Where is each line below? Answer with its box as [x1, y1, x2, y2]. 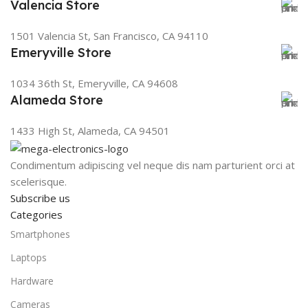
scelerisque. [10, 174, 67, 188]
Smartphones [10, 227, 70, 241]
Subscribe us [10, 190, 70, 205]
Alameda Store [10, 91, 103, 108]
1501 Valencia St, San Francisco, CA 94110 [10, 28, 208, 43]
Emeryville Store [10, 44, 111, 60]
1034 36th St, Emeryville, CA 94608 [10, 76, 178, 90]
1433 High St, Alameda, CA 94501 [10, 123, 170, 137]
